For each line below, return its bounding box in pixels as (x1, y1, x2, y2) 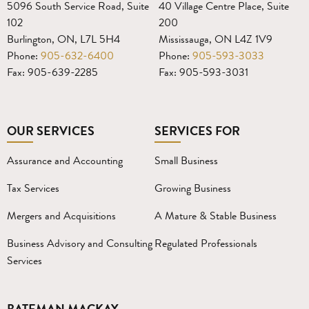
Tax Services (7, 179, 59, 196)
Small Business (154, 152, 218, 168)
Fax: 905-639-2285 (7, 63, 98, 80)
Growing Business (154, 179, 231, 196)
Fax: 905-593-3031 (158, 63, 248, 80)
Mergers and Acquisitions (7, 207, 116, 223)
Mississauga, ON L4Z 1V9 (158, 30, 272, 47)
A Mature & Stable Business (154, 207, 277, 223)
